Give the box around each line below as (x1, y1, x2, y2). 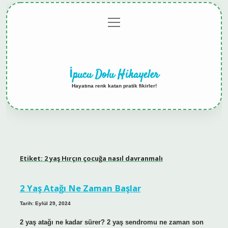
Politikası (73, 30, 101, 38)
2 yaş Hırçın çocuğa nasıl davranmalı (44, 154, 163, 163)
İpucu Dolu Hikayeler (69, 66, 159, 83)
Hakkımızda (163, 19, 199, 27)
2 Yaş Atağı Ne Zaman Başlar (19, 182, 141, 194)
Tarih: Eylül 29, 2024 (19, 200, 71, 206)
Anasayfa (28, 19, 57, 27)
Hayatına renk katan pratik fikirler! (71, 82, 157, 89)
